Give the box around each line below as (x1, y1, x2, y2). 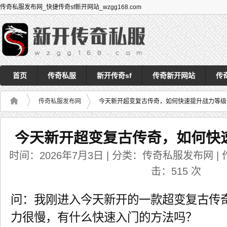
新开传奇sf (97, 71, 132, 80)
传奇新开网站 (153, 71, 195, 80)
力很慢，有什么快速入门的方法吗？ (11, 210, 197, 224)
